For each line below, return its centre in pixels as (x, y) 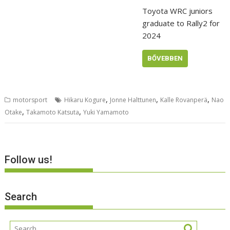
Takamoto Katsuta (53, 112)
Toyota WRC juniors (177, 11)
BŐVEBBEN (165, 59)
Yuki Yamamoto (106, 112)
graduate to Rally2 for (181, 23)
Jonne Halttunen (133, 100)
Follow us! (29, 160)
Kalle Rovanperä (184, 100)
